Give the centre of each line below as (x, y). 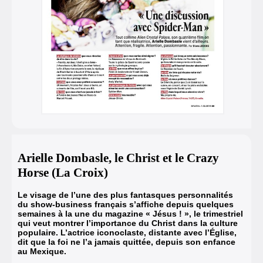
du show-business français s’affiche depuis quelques (126, 205)
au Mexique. (42, 252)
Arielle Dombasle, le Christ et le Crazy (118, 158)
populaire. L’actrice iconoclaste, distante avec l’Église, (127, 233)
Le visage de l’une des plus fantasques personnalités (125, 195)
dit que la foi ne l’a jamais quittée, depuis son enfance (127, 242)
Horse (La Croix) (63, 172)
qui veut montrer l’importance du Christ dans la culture (128, 223)
